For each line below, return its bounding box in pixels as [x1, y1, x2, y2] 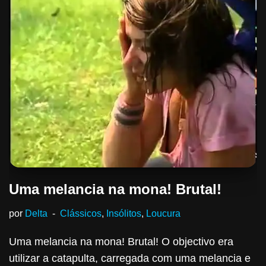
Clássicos [60, 208, 102, 218]
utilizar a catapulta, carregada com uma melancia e [9, 252, 251, 264]
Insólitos [106, 208, 141, 218]
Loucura [146, 208, 180, 218]
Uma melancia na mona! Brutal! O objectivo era [9, 236, 233, 248]
